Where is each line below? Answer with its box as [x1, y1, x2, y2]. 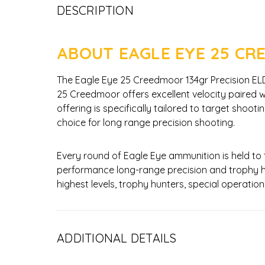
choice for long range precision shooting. [57, 116, 235, 128]
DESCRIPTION [57, 2, 134, 18]
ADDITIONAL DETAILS [57, 230, 177, 245]
